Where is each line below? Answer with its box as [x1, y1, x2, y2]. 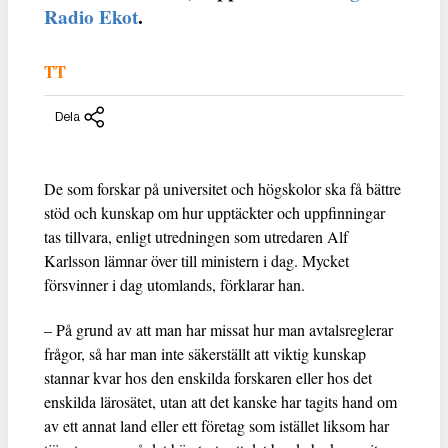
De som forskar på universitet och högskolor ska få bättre [44, 177, 401, 199]
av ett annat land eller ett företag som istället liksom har [44, 414, 389, 436]
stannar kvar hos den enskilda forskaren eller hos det [44, 366, 372, 388]
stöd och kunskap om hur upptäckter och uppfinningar [44, 201, 385, 223]
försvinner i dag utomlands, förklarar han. [44, 273, 305, 295]
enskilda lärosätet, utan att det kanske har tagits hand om [44, 390, 397, 412]
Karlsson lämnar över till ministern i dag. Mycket [44, 249, 349, 271]
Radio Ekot [44, 2, 138, 31]
